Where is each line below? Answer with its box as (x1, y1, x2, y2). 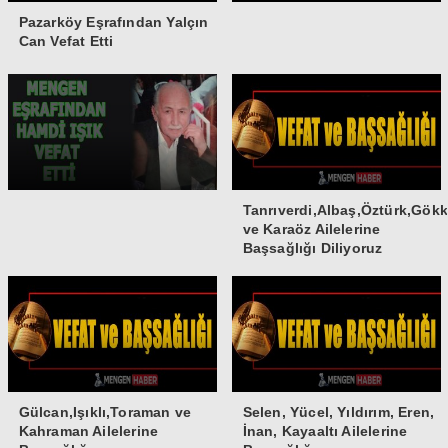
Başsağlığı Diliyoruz (242, 239, 383, 256)
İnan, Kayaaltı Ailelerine (242, 422, 408, 439)
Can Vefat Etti (18, 32, 114, 49)
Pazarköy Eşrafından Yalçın (18, 13, 209, 30)
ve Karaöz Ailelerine (242, 220, 381, 237)
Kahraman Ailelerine (18, 422, 159, 439)
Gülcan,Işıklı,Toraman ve (18, 403, 192, 420)
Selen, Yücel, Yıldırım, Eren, (242, 403, 435, 420)
